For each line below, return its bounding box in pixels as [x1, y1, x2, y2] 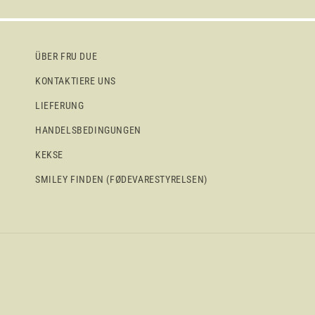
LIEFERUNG [35, 99, 84, 111]
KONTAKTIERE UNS [35, 75, 116, 86]
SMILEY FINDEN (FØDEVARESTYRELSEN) [35, 173, 207, 185]
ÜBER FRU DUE [35, 50, 98, 62]
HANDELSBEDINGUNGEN [35, 124, 141, 136]
